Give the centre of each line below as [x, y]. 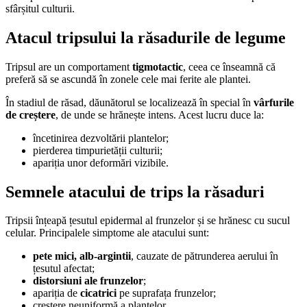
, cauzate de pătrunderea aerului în [205, 256]
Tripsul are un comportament [69, 66]
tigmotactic [158, 66]
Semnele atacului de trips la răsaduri [135, 192]
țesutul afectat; [64, 269]
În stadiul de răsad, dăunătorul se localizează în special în [130, 102]
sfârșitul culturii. [40, 8]
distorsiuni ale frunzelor [88, 281]
